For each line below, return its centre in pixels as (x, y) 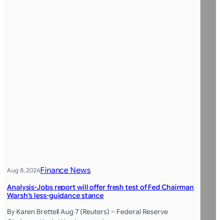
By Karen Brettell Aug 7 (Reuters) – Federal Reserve (87, 211)
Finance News (65, 170)
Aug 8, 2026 (24, 170)
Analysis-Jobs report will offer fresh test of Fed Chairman (101, 187)
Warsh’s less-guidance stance (55, 195)
